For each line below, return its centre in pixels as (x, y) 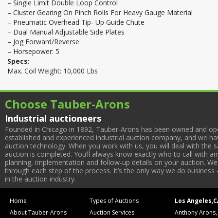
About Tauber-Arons (38, 212)
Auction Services (112, 212)
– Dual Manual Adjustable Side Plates (66, 32)
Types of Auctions (114, 201)
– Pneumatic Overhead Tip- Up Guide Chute (76, 22)
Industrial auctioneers (53, 118)
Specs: (18, 61)
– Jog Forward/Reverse (43, 42)
